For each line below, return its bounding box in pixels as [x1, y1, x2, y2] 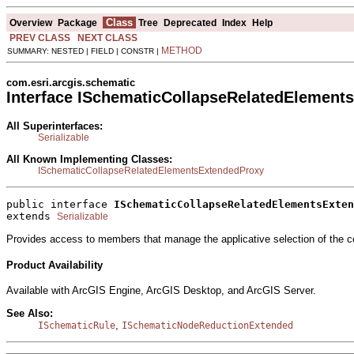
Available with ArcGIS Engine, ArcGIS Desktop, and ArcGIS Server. [6, 284, 316, 297]
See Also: [6, 307, 53, 319]
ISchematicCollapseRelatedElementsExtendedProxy [38, 164, 264, 176]
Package [58, 17, 97, 28]
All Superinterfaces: [6, 119, 103, 132]
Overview [9, 17, 52, 28]
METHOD [161, 44, 202, 56]
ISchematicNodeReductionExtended [122, 319, 293, 331]
